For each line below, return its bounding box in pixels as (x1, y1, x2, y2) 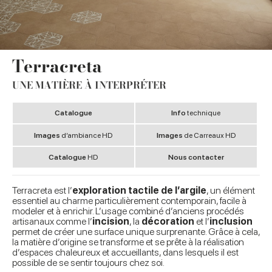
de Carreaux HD (183, 131, 236, 140)
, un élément (206, 185, 255, 197)
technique (187, 109, 221, 118)
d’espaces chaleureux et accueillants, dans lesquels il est (12, 246, 239, 259)
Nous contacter (168, 152, 224, 161)
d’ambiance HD (61, 131, 113, 140)
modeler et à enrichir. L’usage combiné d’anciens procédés (12, 205, 244, 217)
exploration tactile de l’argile (72, 185, 206, 197)
